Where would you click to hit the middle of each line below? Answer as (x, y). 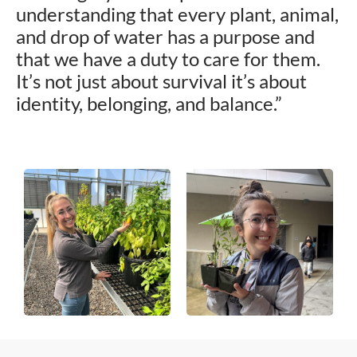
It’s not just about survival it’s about (161, 80)
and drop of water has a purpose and (165, 36)
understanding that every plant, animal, (177, 14)
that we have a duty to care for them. (168, 58)
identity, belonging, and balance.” (151, 103)
